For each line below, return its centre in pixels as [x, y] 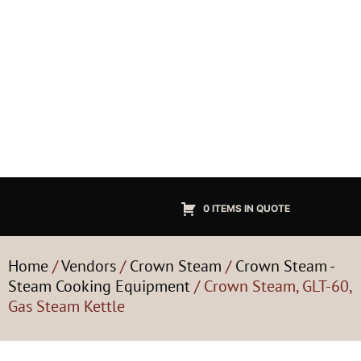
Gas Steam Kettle [66, 306]
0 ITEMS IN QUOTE [247, 208]
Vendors [89, 266]
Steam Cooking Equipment [99, 286]
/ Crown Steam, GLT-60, [271, 286]
